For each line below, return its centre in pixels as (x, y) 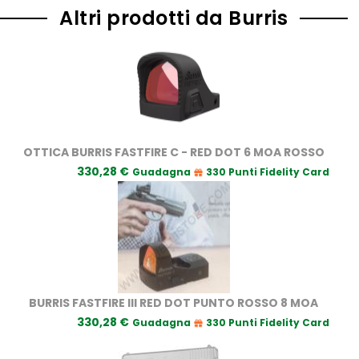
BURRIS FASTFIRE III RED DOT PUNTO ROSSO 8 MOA (173, 303)
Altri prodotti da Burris (173, 18)
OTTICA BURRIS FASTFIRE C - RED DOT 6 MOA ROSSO (173, 152)
